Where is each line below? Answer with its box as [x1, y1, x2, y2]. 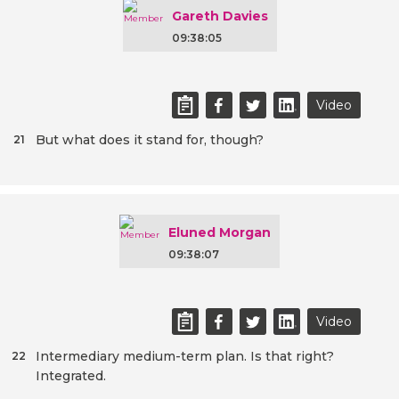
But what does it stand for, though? [36, 132, 264, 149]
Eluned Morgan [168, 224, 271, 241]
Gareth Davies [171, 8, 268, 25]
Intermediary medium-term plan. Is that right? [36, 348, 334, 365]
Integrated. [36, 368, 110, 385]
